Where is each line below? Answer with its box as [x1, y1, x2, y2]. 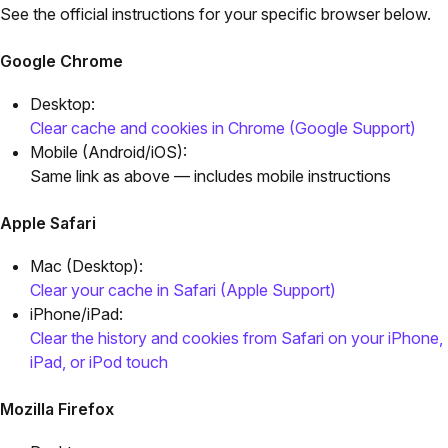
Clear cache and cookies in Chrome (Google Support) [30, 118, 416, 139]
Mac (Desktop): [30, 256, 143, 277]
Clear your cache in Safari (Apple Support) [30, 280, 336, 301]
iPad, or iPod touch [30, 352, 168, 373]
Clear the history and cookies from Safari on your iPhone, [30, 328, 443, 349]
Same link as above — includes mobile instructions [30, 166, 391, 187]
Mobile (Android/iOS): [30, 142, 187, 163]
